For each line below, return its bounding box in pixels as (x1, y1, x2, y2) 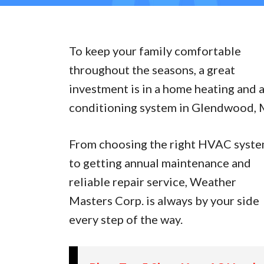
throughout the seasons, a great (69, 62, 235, 77)
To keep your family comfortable (69, 44, 241, 58)
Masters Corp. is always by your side (69, 193, 259, 207)
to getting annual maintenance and (69, 156, 251, 170)
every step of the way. (69, 212, 183, 226)
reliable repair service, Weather (69, 174, 236, 189)
